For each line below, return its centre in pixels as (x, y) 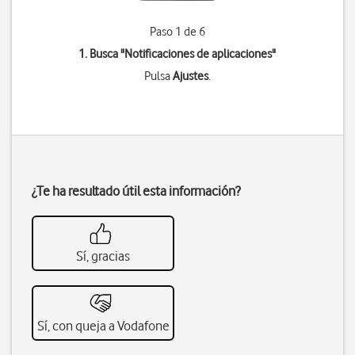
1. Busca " (102, 54)
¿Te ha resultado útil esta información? (136, 191)
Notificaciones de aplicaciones (198, 54)
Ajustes (190, 76)
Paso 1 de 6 (177, 32)
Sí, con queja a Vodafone (103, 326)
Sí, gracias (103, 256)
